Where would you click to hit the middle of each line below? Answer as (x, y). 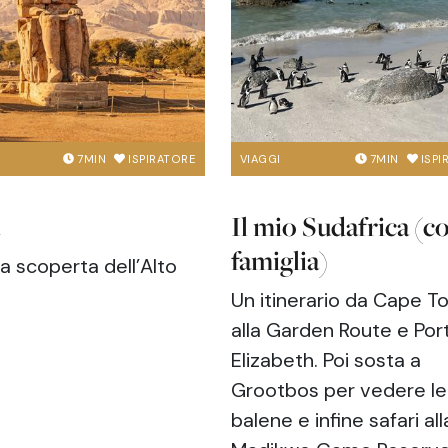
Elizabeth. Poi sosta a (325, 360)
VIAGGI (260, 158)
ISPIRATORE (162, 158)
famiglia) (279, 260)
